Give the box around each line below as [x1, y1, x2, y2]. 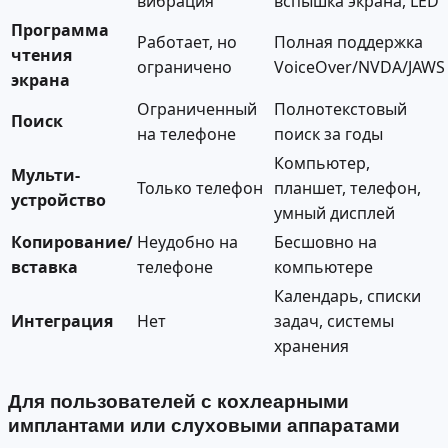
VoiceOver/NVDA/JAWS [274, 55, 445, 78]
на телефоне [137, 122, 236, 145]
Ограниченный [137, 97, 257, 120]
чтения [11, 43, 72, 66]
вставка [11, 255, 78, 278]
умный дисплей [274, 201, 395, 224]
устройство [11, 188, 106, 211]
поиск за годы [274, 122, 383, 145]
